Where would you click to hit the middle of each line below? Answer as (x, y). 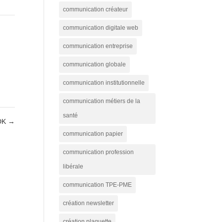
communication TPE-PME (98, 185)
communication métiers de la (102, 101)
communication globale (95, 64)
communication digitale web (101, 28)
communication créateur (96, 9)
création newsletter (89, 203)
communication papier (93, 134)
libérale (73, 166)
